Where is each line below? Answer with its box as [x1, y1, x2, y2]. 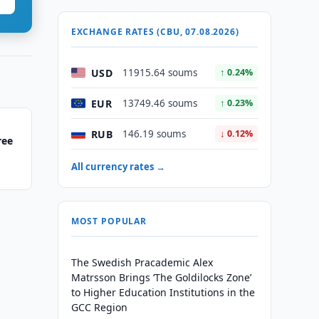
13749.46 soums [122, 97, 197, 110]
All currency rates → [70, 160, 165, 173]
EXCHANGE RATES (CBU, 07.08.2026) [70, 26, 239, 38]
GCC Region [70, 300, 127, 314]
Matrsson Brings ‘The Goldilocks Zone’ [70, 271, 251, 284]
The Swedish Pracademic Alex [70, 256, 213, 269]
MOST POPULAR [70, 215, 147, 227]
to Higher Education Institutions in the [70, 286, 255, 299]
